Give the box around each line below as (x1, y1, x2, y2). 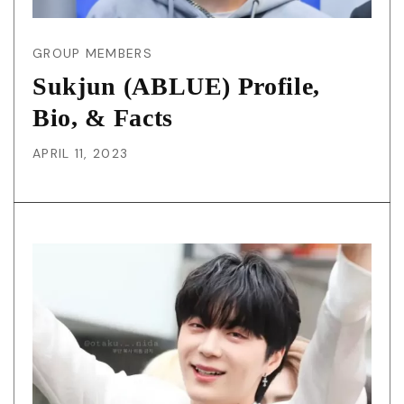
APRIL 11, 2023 (32, 144, 129, 161)
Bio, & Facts (32, 103, 173, 132)
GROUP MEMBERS (32, 44, 152, 61)
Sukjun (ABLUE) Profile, (32, 71, 320, 100)
